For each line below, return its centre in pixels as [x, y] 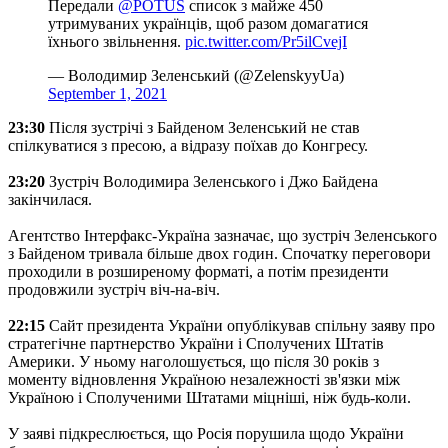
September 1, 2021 [107, 93]
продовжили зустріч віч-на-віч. [114, 289]
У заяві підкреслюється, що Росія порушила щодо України [206, 433]
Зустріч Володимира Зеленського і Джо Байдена [211, 181]
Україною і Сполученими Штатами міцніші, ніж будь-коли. [209, 397]
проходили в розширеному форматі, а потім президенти [198, 271]
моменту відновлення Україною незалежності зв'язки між [204, 379]
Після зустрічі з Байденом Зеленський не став [204, 127]
